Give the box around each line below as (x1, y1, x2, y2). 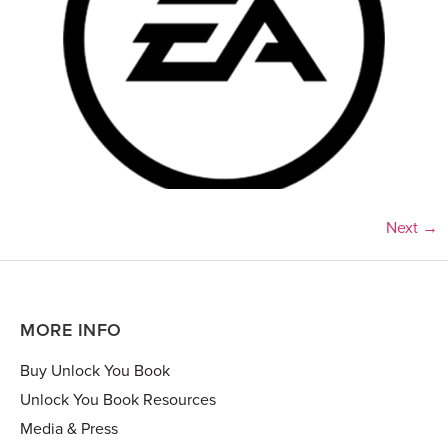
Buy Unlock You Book (20, 360, 170, 381)
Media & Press (20, 418, 118, 439)
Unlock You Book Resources (20, 389, 216, 410)
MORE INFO (20, 318, 122, 341)
